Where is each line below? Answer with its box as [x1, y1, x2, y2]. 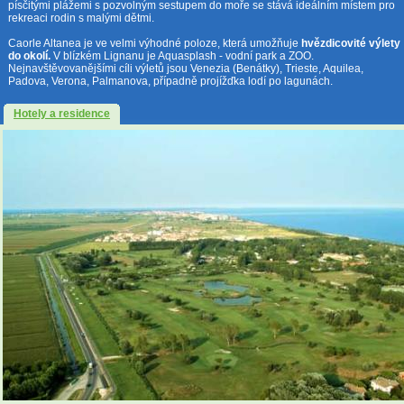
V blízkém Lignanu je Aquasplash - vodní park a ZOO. [50, 49, 314, 62]
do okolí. [8, 49, 50, 62]
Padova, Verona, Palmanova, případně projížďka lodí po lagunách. [8, 74, 333, 87]
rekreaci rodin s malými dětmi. [8, 11, 154, 24]
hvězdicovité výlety [301, 36, 400, 50]
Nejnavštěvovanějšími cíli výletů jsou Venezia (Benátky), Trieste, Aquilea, [8, 61, 363, 75]
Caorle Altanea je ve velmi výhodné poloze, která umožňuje [8, 36, 301, 50]
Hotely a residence [14, 107, 110, 121]
